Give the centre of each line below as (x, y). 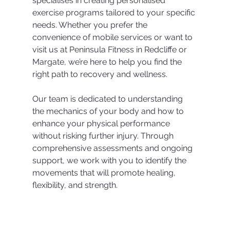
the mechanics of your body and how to (109, 111)
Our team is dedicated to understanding (108, 99)
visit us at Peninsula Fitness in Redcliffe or (110, 49)
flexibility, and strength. (75, 185)
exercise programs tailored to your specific (114, 12)
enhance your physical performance (102, 123)
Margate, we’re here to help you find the (108, 62)
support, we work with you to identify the (110, 160)
